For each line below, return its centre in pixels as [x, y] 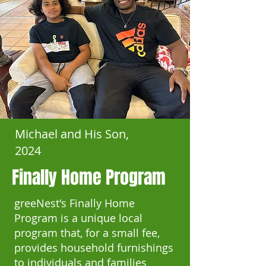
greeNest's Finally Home [75, 203]
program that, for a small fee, [87, 233]
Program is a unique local [78, 218]
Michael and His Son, [72, 134]
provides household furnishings [94, 248]
